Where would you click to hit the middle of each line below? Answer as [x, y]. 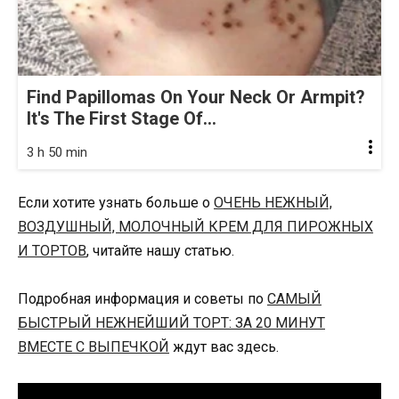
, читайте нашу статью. [160, 250]
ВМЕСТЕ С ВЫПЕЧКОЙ [94, 346]
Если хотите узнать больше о [116, 202]
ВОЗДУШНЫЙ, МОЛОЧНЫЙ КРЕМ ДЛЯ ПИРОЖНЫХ [195, 226]
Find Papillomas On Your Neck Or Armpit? [196, 97]
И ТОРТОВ [52, 250]
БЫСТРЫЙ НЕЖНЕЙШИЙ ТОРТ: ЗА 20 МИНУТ [171, 322]
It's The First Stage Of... [122, 118]
